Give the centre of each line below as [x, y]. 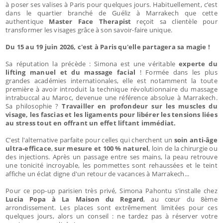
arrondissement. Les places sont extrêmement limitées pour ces [111, 207]
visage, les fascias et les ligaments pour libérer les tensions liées [111, 114]
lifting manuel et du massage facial [71, 72]
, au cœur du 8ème [180, 199]
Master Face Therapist [90, 21]
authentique [27, 21]
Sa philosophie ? [34, 106]
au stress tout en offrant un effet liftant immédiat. [91, 123]
